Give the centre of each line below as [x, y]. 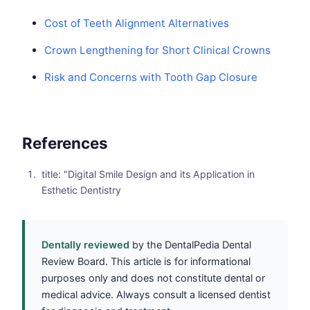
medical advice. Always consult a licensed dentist [156, 295]
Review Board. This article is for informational [146, 262]
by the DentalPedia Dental [190, 245]
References [65, 143]
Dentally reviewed [85, 245]
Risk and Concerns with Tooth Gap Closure [151, 77]
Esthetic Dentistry [81, 190]
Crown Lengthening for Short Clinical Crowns [157, 51]
